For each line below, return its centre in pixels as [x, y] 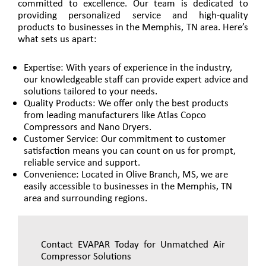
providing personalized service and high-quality [133, 15]
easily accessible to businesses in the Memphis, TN [128, 186]
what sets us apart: [57, 38]
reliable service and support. [82, 162]
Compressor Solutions [86, 256]
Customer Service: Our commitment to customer [125, 138]
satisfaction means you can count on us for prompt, [130, 150]
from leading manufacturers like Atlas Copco [115, 114]
